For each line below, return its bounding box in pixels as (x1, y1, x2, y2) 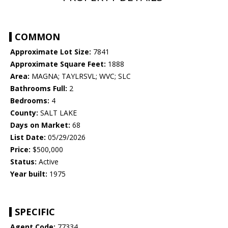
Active (37, 157, 59, 167)
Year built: (10, 169, 47, 179)
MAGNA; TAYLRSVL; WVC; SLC (30, 71, 131, 81)
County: (10, 108, 38, 118)
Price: (10, 145, 31, 155)
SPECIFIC (15, 206, 55, 218)
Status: (10, 157, 37, 167)
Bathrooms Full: (10, 83, 67, 94)
